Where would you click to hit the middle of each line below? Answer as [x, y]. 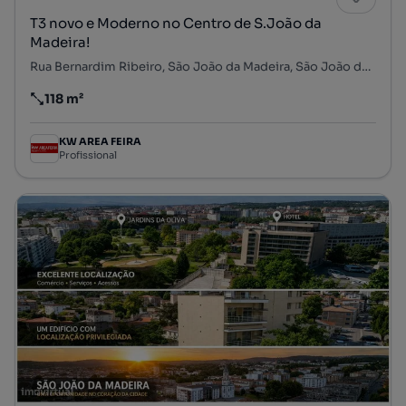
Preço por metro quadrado [115, 106]
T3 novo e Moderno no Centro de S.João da [176, 23]
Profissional [88, 155]
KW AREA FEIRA [100, 142]
